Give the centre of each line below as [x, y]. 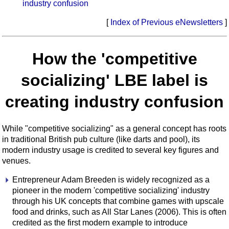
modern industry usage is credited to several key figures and [110, 150]
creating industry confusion [114, 101]
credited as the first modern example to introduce [100, 223]
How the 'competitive [114, 59]
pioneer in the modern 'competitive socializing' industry [111, 191]
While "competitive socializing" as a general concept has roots [114, 129]
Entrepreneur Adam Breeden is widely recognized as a [111, 180]
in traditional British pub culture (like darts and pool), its [101, 140]
